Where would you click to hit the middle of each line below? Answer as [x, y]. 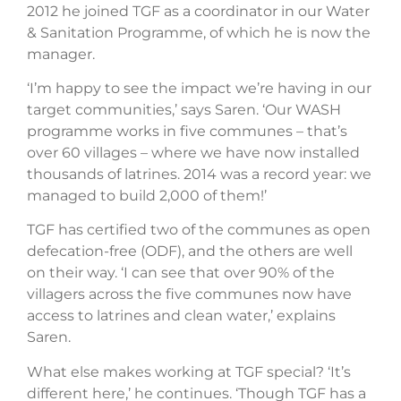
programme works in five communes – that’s [187, 131]
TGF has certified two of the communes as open [199, 230]
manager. [61, 54]
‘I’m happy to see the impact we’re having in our [199, 88]
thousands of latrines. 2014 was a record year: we [199, 174]
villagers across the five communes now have [189, 294]
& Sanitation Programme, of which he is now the [199, 32]
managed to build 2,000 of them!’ [147, 195]
